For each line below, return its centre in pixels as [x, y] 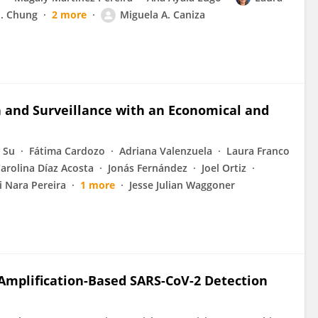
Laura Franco [258, 151]
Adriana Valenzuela [166, 151]
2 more [69, 15]
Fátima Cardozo [67, 151]
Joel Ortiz [224, 168]
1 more [98, 185]
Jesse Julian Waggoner [182, 185]
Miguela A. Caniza [163, 15]
